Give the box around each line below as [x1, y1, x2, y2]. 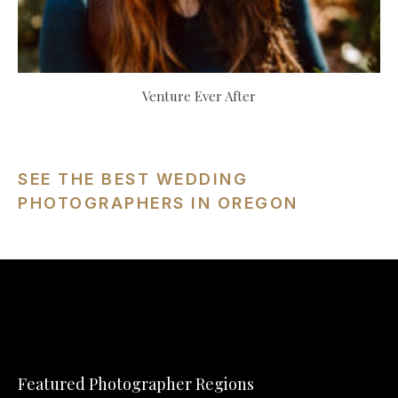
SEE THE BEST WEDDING [18, 170, 249, 188]
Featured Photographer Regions [18, 373, 254, 394]
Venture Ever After [142, 87, 256, 105]
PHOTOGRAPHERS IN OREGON [18, 194, 298, 212]
